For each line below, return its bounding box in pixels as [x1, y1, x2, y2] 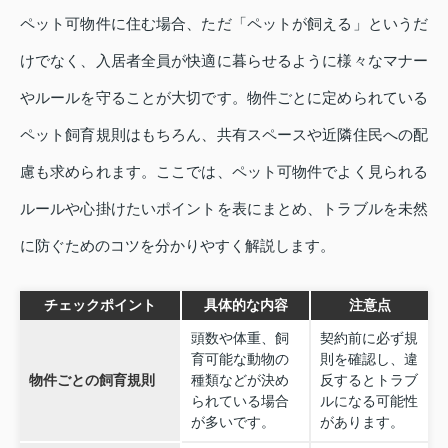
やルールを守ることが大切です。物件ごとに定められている [20, 89, 428, 107]
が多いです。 [190, 414, 275, 431]
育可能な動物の [190, 351, 289, 368]
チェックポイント [44, 297, 156, 314]
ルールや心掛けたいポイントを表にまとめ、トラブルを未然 [20, 200, 428, 218]
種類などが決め [190, 372, 289, 389]
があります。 [319, 414, 404, 431]
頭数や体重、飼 [190, 330, 289, 347]
